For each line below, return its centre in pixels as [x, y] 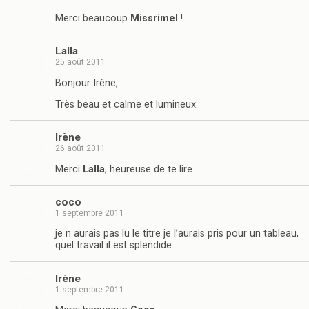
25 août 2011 [80, 62]
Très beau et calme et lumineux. [127, 104]
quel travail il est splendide [113, 246]
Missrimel [154, 18]
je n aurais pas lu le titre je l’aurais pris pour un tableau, [177, 234]
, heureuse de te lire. [150, 169]
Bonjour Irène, [87, 83]
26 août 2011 [80, 149]
